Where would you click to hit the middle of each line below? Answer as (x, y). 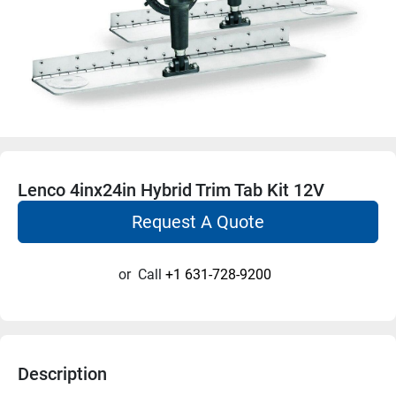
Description (62, 373)
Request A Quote (198, 221)
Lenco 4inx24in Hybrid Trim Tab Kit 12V (171, 190)
